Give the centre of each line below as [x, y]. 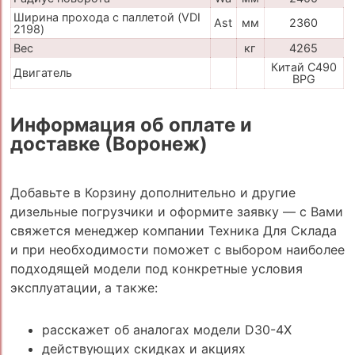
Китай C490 [303, 67]
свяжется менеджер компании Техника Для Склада [173, 231]
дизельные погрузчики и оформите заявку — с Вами [176, 212]
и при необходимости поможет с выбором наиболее [177, 250]
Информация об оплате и [131, 125]
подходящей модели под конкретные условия [156, 269]
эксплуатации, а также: [84, 288]
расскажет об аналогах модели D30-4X [166, 329]
